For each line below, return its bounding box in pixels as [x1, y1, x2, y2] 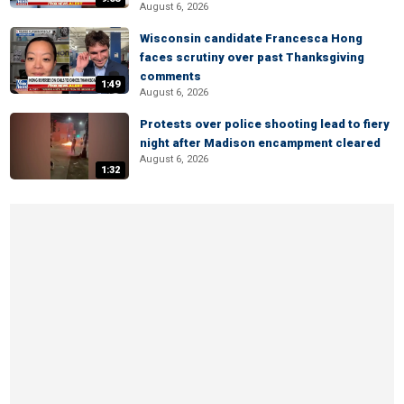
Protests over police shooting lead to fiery [140, 117, 390, 131]
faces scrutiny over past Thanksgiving [140, 50, 364, 64]
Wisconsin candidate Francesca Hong [140, 32, 363, 45]
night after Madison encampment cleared [140, 136, 381, 150]
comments [140, 69, 201, 83]
